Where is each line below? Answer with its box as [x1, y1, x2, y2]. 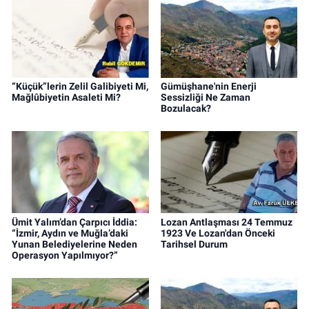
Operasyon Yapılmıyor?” [12, 249, 118, 261]
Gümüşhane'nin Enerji [160, 80, 257, 92]
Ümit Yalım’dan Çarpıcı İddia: [12, 216, 137, 228]
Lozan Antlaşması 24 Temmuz [160, 216, 292, 228]
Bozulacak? [160, 102, 211, 114]
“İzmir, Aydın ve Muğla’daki [12, 227, 128, 239]
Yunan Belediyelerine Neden [12, 238, 137, 250]
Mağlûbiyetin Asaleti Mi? [12, 91, 121, 103]
